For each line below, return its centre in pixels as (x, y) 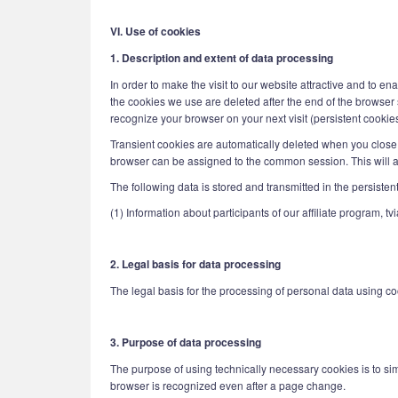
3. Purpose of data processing (186, 342)
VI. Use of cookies (155, 31)
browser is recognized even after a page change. (228, 385)
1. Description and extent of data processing (222, 58)
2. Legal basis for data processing (195, 264)
